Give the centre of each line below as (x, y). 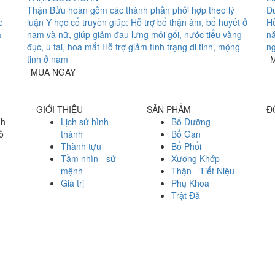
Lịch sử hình (85, 122)
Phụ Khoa (190, 183)
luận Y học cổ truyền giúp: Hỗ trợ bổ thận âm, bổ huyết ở (137, 22)
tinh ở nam (48, 59)
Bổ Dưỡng (191, 122)
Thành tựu (81, 146)
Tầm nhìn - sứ (88, 159)
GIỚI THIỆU (60, 110)
